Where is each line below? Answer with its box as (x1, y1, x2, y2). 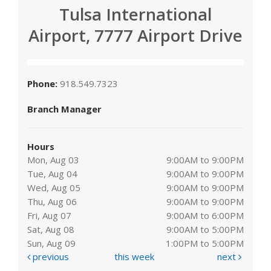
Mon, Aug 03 (27, 153, 79, 166)
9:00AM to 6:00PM (166, 209, 244, 221)
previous (30, 250, 69, 263)
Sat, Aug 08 (27, 223, 74, 235)
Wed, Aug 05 (27, 181, 80, 194)
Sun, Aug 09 (27, 237, 76, 249)
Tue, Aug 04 (27, 167, 77, 180)
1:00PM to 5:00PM (166, 237, 244, 249)
